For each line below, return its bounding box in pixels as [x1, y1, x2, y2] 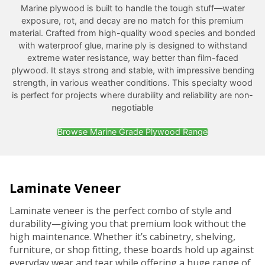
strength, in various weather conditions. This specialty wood [12, 77, 253, 88]
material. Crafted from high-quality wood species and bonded [9, 28, 256, 38]
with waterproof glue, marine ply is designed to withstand [18, 40, 247, 51]
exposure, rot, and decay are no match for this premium [21, 15, 244, 26]
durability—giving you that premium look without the [9, 217, 246, 231]
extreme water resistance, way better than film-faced [27, 53, 238, 63]
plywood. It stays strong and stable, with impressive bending [11, 65, 254, 76]
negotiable [112, 102, 153, 113]
